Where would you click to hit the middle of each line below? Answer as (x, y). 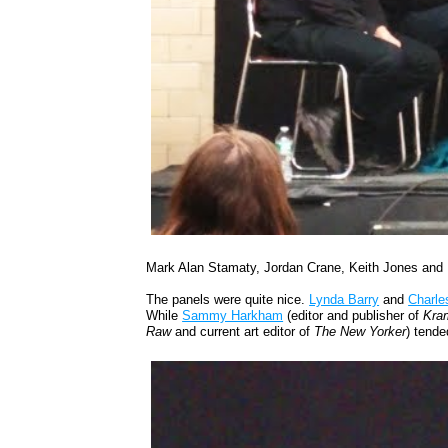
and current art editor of (245, 332)
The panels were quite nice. (228, 300)
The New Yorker (360, 332)
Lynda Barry (344, 300)
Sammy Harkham (233, 316)
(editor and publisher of (353, 316)
